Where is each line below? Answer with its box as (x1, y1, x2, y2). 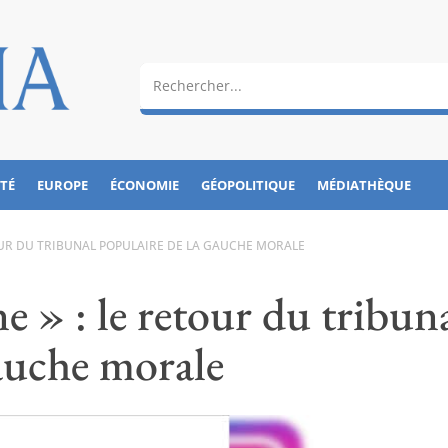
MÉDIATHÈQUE (317, 175, 412, 194)
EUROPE (37, 175, 89, 194)
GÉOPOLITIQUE (201, 175, 296, 194)
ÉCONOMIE (110, 175, 180, 194)
